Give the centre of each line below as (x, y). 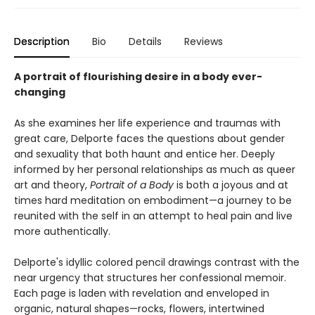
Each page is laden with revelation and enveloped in (142, 293)
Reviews (204, 41)
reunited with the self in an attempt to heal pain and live (153, 216)
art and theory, (52, 185)
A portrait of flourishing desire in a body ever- (138, 77)
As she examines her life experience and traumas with (147, 123)
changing (40, 92)
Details (145, 41)
